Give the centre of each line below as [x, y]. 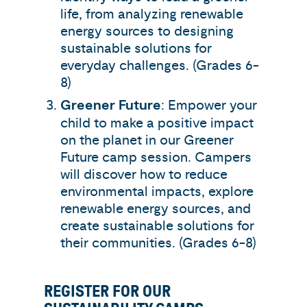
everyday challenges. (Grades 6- [160, 66]
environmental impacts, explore [157, 192]
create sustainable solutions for [157, 226]
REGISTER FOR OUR [107, 292]
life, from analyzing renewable [152, 14]
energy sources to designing [147, 32]
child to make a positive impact [157, 123]
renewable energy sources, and [156, 209]
